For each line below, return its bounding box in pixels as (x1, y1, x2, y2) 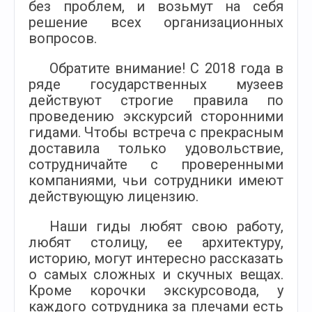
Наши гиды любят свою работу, (49, 218, 283, 235)
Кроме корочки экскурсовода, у (29, 282, 283, 299)
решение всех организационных (29, 14, 283, 31)
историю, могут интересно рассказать (29, 250, 283, 267)
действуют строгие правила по (29, 92, 283, 109)
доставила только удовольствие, (29, 140, 283, 157)
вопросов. (29, 30, 97, 47)
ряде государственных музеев (29, 76, 283, 93)
